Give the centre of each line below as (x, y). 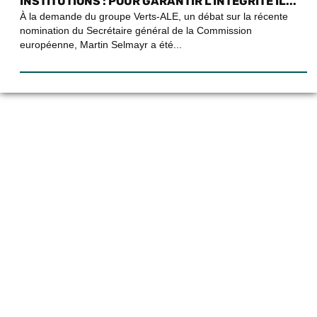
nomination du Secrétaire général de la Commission (136, 31)
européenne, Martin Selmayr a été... (101, 45)
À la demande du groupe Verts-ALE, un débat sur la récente (154, 17)
